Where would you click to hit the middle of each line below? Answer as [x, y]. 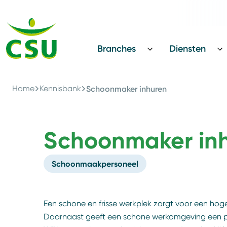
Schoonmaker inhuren [126, 89]
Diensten [187, 49]
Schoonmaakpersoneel [95, 164]
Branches [117, 49]
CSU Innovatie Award [183, 29]
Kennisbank [60, 88]
